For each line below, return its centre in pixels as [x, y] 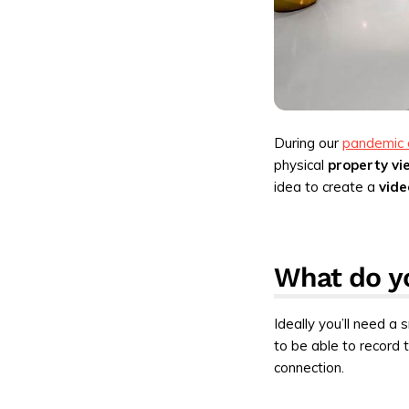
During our [309, 143]
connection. [309, 368]
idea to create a [327, 187]
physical [301, 165]
